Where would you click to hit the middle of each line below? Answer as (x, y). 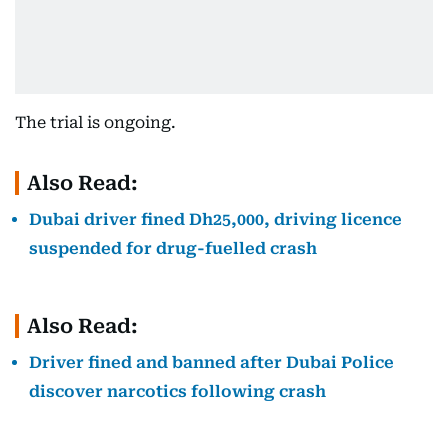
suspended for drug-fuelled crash (173, 248)
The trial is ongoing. (95, 122)
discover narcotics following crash (177, 391)
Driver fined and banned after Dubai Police (211, 362)
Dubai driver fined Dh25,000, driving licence (215, 219)
